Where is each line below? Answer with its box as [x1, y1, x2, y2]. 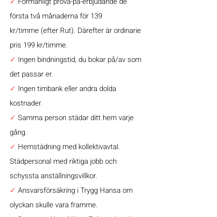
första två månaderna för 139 [10, 11, 124, 21]
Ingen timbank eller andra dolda [16, 83, 116, 94]
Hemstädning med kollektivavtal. [18, 141, 120, 152]
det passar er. [10, 69, 53, 79]
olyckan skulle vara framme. [10, 200, 98, 210]
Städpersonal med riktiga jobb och [10, 156, 130, 167]
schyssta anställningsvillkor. [10, 170, 97, 181]
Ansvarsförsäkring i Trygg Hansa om [16, 185, 133, 196]
